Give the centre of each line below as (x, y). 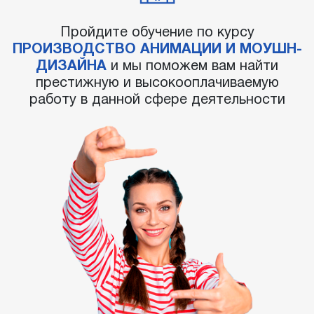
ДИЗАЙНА (71, 67)
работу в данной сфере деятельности (157, 101)
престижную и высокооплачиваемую (157, 84)
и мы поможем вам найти (192, 67)
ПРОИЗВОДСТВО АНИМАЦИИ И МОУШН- (157, 50)
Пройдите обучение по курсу (157, 33)
